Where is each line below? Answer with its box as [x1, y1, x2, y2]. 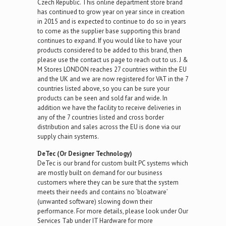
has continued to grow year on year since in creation [37, 8, 185, 16]
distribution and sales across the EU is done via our [37, 123, 181, 131]
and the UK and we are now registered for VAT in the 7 [37, 75, 188, 83]
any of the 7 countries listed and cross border [37, 113, 164, 122]
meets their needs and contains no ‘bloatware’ [37, 188, 167, 196]
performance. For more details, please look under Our [37, 207, 188, 215]
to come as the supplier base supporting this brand [37, 27, 180, 35]
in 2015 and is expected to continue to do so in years [37, 17, 186, 26]
